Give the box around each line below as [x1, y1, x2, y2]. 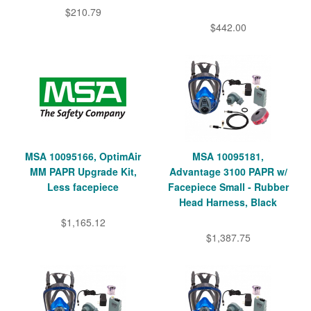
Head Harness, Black [179, 195, 277, 210]
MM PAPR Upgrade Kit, [29, 165, 137, 179]
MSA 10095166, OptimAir [25, 149, 141, 164]
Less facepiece [47, 180, 119, 194]
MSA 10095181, [192, 149, 264, 164]
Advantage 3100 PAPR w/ [169, 165, 287, 179]
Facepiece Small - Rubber [167, 180, 289, 194]
